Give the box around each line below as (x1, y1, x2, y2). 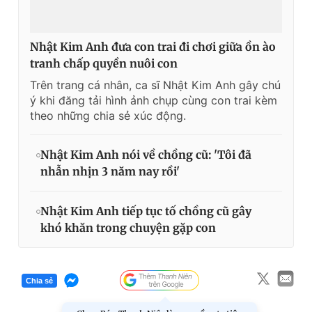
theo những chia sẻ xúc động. (30, 109, 186, 123)
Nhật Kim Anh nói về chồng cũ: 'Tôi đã (40, 148, 251, 162)
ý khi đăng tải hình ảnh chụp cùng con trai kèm (30, 93, 277, 108)
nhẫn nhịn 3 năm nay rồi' (40, 164, 180, 179)
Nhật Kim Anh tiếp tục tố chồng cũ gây (40, 204, 251, 219)
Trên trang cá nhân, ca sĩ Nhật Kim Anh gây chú (30, 78, 281, 93)
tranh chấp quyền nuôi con (30, 56, 178, 71)
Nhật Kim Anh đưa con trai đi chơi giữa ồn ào (30, 40, 276, 54)
